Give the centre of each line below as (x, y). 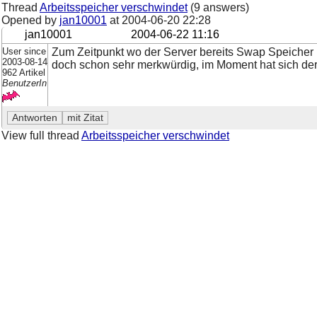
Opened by (30, 20)
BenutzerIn (24, 83)
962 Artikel (24, 72)
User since (24, 51)
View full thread (41, 135)
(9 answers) (218, 7)
